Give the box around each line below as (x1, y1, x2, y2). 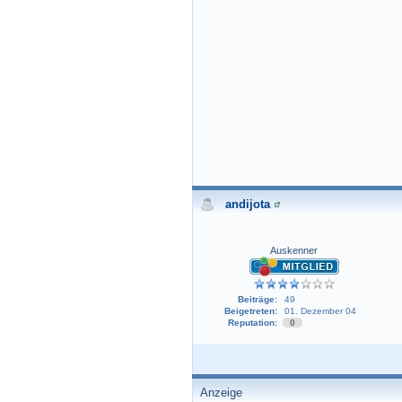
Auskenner (270, 245, 318, 256)
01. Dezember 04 (284, 306, 356, 317)
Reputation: (227, 318, 277, 328)
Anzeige (200, 386, 242, 400)
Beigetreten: (223, 306, 277, 317)
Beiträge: (237, 294, 277, 305)
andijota (225, 197, 270, 211)
